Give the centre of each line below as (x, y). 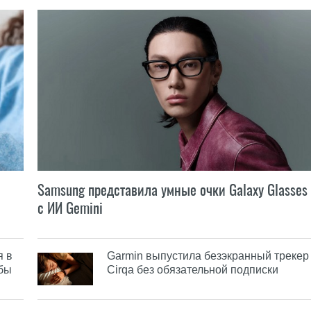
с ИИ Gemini (70, 208)
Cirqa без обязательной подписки (193, 269)
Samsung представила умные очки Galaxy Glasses (173, 190)
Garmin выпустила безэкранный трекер (208, 255)
